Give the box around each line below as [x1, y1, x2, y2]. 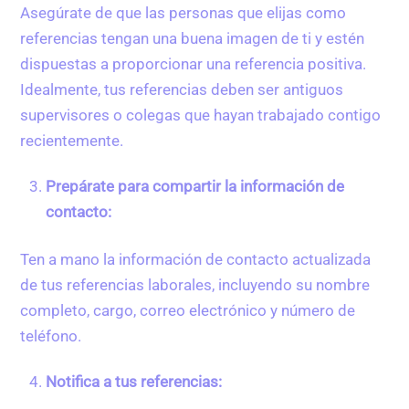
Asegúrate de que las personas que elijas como [20, 3, 347, 22]
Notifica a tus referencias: [45, 372, 225, 391]
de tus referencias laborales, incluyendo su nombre [20, 275, 371, 294]
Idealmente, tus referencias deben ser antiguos [20, 79, 344, 99]
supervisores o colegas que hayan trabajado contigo [20, 105, 382, 124]
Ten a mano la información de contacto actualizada [20, 249, 372, 268]
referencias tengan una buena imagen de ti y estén [20, 28, 365, 47]
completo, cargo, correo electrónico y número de [20, 300, 356, 320]
